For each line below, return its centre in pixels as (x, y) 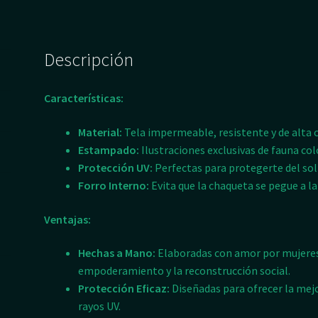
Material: (100, 132)
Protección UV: (116, 167)
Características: (84, 98)
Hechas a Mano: (117, 253)
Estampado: (109, 149)
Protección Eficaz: (124, 289)
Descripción (89, 60)
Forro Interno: (114, 185)
